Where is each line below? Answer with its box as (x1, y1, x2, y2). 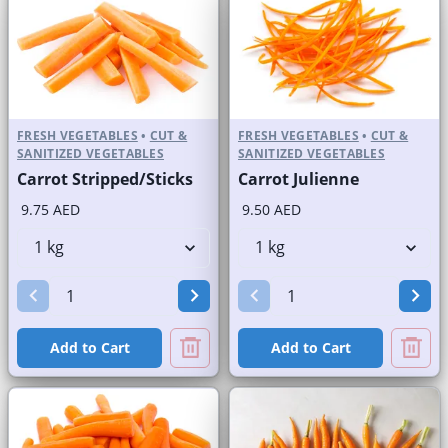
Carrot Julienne (238, 167, 359, 190)
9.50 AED (242, 199, 301, 219)
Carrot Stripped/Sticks (17, 167, 193, 190)
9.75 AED (21, 199, 80, 219)
